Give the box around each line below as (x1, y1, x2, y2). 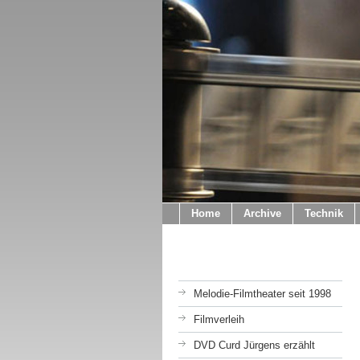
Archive (243, 207, 281, 219)
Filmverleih (194, 313, 244, 325)
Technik (305, 207, 343, 219)
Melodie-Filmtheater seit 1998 (194, 288, 331, 300)
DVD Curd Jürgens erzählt (194, 339, 315, 351)
